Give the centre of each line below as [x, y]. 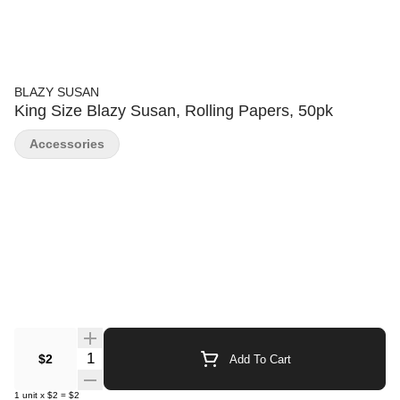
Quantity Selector [130, 356]
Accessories [67, 144]
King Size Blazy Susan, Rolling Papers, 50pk [174, 111]
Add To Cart [260, 359]
